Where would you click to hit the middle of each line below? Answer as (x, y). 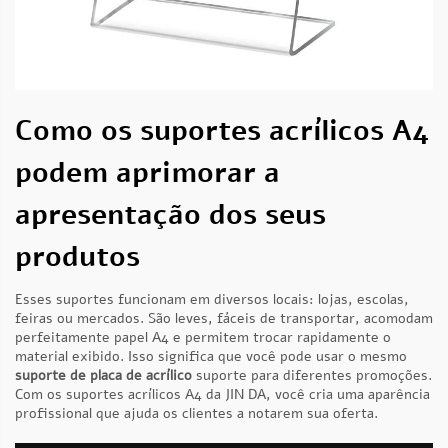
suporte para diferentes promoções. (314, 375)
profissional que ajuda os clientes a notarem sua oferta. (196, 413)
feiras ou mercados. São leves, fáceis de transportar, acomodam (224, 318)
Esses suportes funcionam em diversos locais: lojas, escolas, (212, 299)
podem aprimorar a (147, 173)
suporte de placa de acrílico (105, 375)
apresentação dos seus (170, 215)
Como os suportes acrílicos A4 (222, 131)
